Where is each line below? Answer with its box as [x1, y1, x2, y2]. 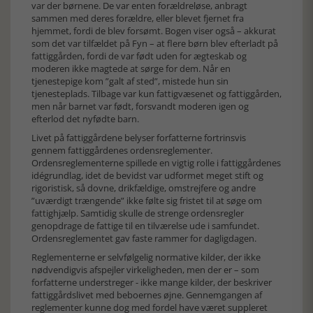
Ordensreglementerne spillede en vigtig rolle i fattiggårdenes [31, 156, 281, 169]
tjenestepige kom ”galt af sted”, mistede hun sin [31, 75, 228, 87]
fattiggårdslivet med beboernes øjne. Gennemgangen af [31, 289, 262, 301]
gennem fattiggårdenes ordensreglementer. [31, 144, 212, 156]
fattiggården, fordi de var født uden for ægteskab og [31, 50, 247, 62]
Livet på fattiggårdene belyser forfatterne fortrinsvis [31, 131, 246, 144]
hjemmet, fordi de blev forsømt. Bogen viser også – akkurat [31, 24, 276, 37]
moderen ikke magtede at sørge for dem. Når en [31, 62, 231, 75]
